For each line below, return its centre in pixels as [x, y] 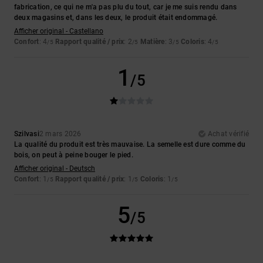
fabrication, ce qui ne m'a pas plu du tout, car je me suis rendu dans [126, 7]
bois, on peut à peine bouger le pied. [74, 155]
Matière [152, 42]
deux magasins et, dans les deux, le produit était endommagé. [116, 18]
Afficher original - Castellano [59, 31]
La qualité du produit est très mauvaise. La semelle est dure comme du [130, 145]
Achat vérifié [228, 134]
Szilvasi [27, 134]
